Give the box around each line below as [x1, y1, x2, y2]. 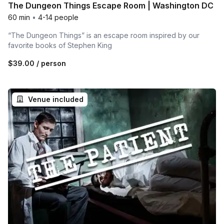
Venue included [28, 95, 83, 104]
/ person [34, 59, 66, 68]
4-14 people [38, 13, 78, 22]
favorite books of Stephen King [8, 41, 112, 50]
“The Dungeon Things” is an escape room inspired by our [8, 31, 199, 40]
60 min [8, 13, 30, 22]
